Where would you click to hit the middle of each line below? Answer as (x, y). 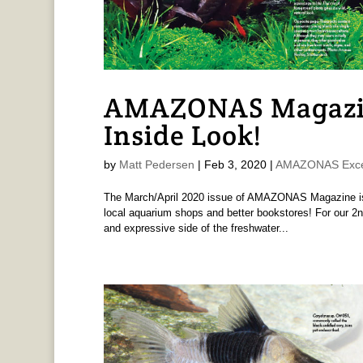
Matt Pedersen (156, 164)
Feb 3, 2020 (235, 164)
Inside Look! (182, 135)
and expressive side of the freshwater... (196, 228)
